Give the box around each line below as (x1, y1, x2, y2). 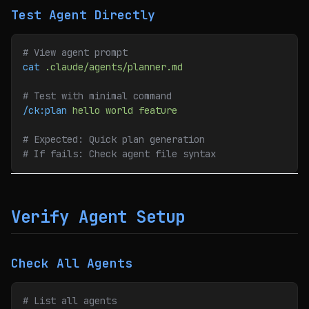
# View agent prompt (23, 46, 128, 59)
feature (133, 104, 177, 117)
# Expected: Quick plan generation (23, 133, 205, 146)
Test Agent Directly (11, 7, 155, 23)
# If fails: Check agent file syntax (23, 148, 216, 160)
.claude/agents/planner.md (39, 61, 183, 73)
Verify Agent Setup (11, 206, 185, 228)
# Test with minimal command (23, 90, 172, 102)
